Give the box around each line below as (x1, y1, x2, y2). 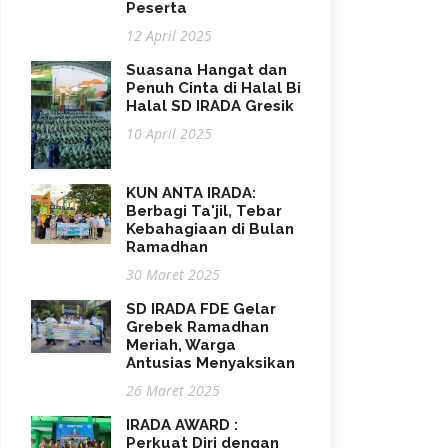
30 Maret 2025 (126, 264, 220, 284)
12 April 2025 (126, 26, 212, 45)
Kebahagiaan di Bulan (126, 219, 294, 238)
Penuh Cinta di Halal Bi (126, 79, 301, 97)
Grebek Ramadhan (126, 317, 269, 336)
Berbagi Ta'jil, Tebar (126, 201, 282, 220)
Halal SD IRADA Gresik (126, 97, 294, 115)
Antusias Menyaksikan (126, 353, 295, 372)
